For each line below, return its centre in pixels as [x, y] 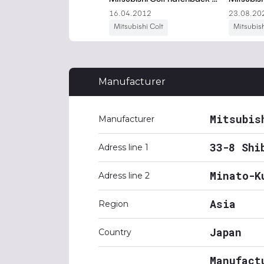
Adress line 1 [123, 147]
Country [115, 232]
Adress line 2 [124, 176]
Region [113, 204]
